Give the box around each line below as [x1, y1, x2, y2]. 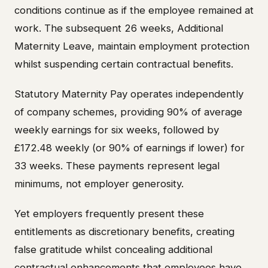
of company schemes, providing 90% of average [14, 105, 242, 118]
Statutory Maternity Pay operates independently [14, 87, 243, 100]
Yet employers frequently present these [14, 207, 204, 220]
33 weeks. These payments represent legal [14, 159, 220, 172]
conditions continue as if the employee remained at [14, 4, 254, 16]
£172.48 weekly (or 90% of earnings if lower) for [14, 141, 245, 154]
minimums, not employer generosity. [14, 177, 184, 190]
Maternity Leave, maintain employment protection [14, 39, 249, 52]
